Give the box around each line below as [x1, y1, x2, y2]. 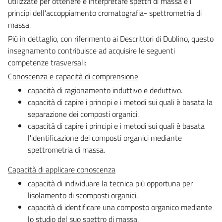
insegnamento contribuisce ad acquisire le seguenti [8, 44, 175, 56]
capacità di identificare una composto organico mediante [28, 201, 212, 213]
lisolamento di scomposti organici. [28, 189, 138, 201]
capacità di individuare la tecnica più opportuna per [28, 177, 193, 189]
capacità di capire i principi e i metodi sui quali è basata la [28, 96, 213, 108]
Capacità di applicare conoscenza [8, 163, 115, 175]
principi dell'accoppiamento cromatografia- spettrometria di [8, 6, 202, 19]
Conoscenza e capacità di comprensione [8, 70, 138, 82]
